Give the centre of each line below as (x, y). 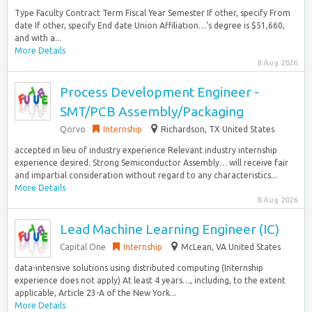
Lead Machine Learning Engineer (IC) (170, 229)
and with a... (38, 38)
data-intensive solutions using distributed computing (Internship (139, 268)
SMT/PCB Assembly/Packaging (152, 111)
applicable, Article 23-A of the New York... (95, 293)
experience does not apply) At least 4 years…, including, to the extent (150, 280)
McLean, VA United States (231, 247)
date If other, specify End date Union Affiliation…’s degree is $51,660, (150, 25)
